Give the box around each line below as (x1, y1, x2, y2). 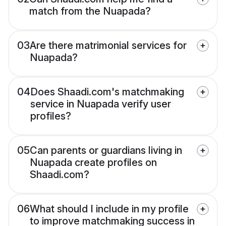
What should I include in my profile (30, 203, 189, 215)
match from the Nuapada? (29, 5, 151, 18)
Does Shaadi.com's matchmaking (30, 86, 184, 98)
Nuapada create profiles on (30, 156, 157, 169)
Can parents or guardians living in (30, 144, 182, 157)
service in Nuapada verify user (30, 98, 171, 110)
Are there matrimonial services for (30, 39, 187, 52)
